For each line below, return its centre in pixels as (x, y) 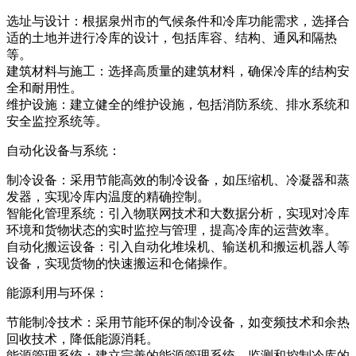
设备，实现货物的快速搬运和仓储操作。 (121, 263)
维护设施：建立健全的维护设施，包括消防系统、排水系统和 (178, 104)
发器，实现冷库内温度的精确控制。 (108, 196)
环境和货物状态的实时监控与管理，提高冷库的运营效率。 (172, 230)
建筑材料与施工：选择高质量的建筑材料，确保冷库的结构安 (178, 71)
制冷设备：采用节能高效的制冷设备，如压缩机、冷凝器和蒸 (178, 180)
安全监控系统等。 (57, 121)
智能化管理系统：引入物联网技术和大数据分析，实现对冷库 (178, 213)
